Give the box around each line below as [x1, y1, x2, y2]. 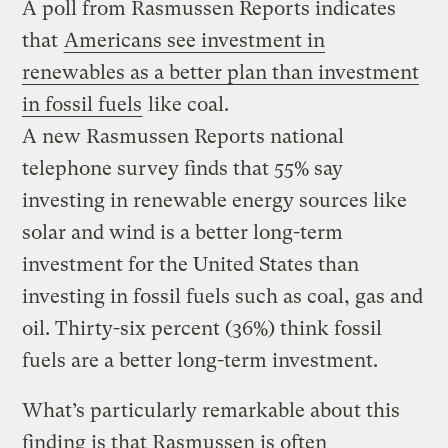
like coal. [143, 92, 230, 116]
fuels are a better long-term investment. [22, 348, 379, 372]
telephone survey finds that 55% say [22, 156, 344, 180]
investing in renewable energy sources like [22, 188, 408, 212]
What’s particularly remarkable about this [22, 398, 401, 422]
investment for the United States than [22, 252, 360, 276]
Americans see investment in [64, 28, 326, 52]
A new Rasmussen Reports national [22, 124, 345, 148]
